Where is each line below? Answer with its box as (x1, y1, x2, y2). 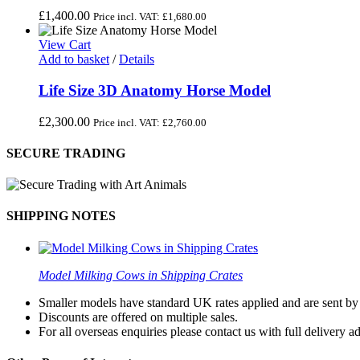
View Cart (39, 38, 91, 52)
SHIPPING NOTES (6, 209, 116, 223)
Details (119, 52, 154, 67)
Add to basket (39, 52, 109, 67)
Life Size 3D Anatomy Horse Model (39, 81, 271, 99)
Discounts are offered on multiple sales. (39, 309, 238, 324)
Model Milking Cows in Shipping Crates (39, 268, 243, 282)
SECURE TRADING (6, 145, 125, 160)
